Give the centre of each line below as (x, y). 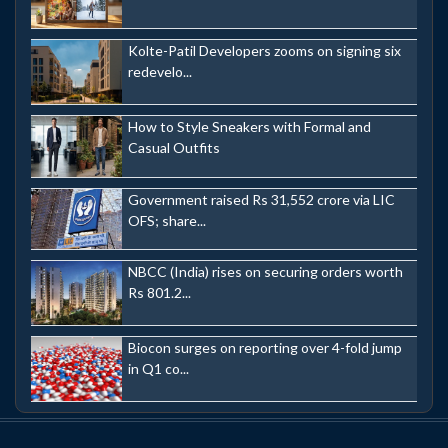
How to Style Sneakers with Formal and (249, 126)
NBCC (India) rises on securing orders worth (265, 272)
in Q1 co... (158, 368)
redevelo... (160, 72)
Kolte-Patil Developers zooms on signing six (264, 51)
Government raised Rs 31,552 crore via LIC (261, 199)
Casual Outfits (174, 147)
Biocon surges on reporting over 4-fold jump (265, 347)
